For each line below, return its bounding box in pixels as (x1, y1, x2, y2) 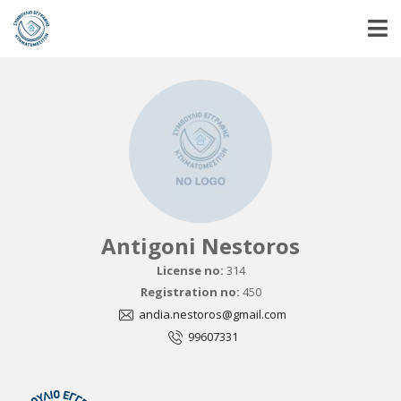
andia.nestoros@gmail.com (136, 306, 286, 322)
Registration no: (140, 284, 243, 300)
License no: (156, 262, 226, 278)
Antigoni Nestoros (116, 231, 300, 260)
